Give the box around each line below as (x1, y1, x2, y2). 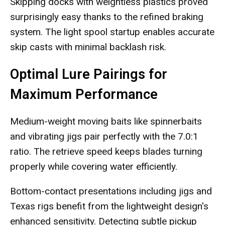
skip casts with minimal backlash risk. (10, 41, 166, 53)
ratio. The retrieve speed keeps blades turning (10, 146, 202, 157)
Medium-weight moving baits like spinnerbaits (10, 116, 202, 127)
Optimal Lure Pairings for (10, 66, 167, 82)
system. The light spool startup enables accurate (10, 26, 214, 38)
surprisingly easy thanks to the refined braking (10, 11, 203, 23)
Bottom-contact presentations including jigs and (10, 185, 212, 197)
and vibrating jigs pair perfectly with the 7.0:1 (10, 131, 198, 142)
